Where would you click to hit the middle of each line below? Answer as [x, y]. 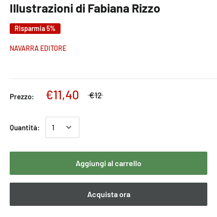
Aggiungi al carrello [108, 163]
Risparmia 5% [35, 29]
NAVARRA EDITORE [38, 48]
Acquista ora [108, 194]
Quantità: [25, 128]
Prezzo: [22, 97]
